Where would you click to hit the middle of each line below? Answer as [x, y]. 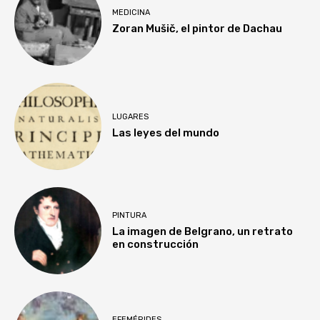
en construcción [156, 244]
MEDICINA [131, 12]
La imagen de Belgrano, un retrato [203, 231]
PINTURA [130, 215]
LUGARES [131, 117]
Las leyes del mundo [166, 133]
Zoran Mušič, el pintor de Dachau [197, 28]
